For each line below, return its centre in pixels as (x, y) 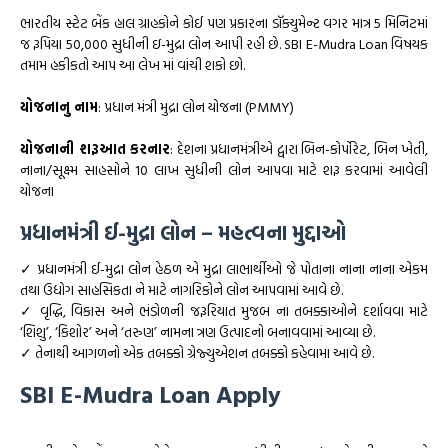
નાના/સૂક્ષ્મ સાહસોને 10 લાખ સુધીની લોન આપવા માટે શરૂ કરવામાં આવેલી (224, 170)
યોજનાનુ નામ (59, 107)
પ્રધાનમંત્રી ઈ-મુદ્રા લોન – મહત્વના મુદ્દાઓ (183, 232)
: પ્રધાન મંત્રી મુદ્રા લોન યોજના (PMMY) (196, 107)
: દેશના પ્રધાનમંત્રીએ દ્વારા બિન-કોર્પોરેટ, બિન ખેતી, (299, 149)
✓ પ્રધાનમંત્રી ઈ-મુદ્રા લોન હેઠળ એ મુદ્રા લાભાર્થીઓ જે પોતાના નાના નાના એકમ (224, 269)
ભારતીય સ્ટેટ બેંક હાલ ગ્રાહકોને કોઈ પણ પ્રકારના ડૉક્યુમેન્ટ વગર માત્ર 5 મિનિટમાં (224, 23)
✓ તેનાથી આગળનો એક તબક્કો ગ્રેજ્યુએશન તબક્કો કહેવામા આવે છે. (197, 353)
